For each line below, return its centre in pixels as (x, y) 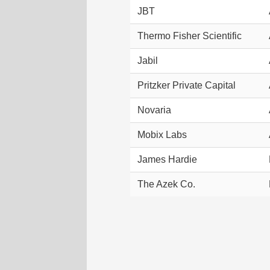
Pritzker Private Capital (187, 86)
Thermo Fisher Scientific (190, 36)
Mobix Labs (162, 135)
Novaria (154, 110)
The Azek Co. (166, 184)
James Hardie (167, 160)
